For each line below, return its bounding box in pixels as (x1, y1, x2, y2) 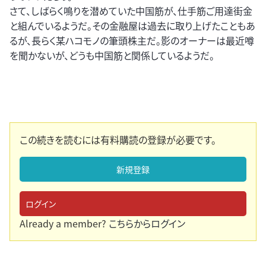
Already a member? (20, 216, 109, 231)
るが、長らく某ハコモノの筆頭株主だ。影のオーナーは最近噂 (9, 33, 254, 48)
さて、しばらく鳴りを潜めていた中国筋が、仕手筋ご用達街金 (9, 4, 252, 18)
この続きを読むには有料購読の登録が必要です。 (20, 132, 216, 147)
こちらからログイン (109, 216, 185, 231)
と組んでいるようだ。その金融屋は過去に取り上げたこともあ (9, 18, 255, 33)
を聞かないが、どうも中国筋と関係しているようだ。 (9, 48, 214, 63)
